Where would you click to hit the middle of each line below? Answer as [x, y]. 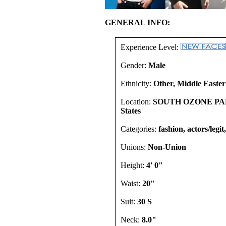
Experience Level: [151, 47]
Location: [137, 102]
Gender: [134, 65]
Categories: [139, 129]
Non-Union [167, 147]
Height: [133, 165]
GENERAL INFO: [137, 22]
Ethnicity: [137, 83]
